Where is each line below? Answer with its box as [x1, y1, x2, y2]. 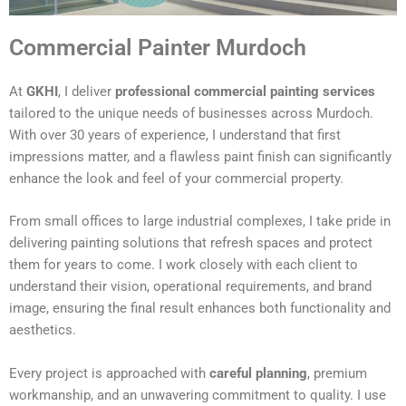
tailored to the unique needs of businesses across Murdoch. [9, 105, 373, 122]
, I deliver [58, 83, 115, 101]
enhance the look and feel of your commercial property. [9, 170, 343, 188]
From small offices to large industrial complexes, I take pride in [9, 213, 391, 230]
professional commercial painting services [115, 83, 375, 101]
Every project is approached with [9, 364, 209, 382]
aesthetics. [9, 322, 76, 339]
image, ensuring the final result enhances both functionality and [9, 300, 391, 317]
